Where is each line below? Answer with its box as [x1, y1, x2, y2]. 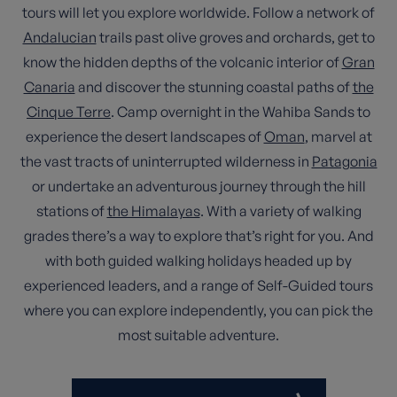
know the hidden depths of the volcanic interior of [22, 53, 342, 71]
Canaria [23, 78, 75, 96]
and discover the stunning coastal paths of [74, 78, 353, 96]
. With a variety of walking [199, 202, 362, 220]
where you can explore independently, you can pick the [24, 301, 373, 319]
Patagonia [311, 152, 378, 170]
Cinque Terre [27, 103, 111, 121]
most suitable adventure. [118, 326, 279, 344]
